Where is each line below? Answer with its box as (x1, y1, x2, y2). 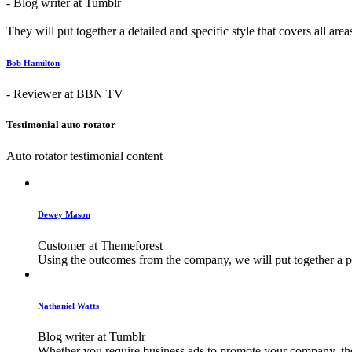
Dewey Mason (38, 209, 90, 219)
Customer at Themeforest (38, 238, 163, 252)
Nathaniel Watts (38, 300, 99, 310)
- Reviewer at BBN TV (6, 87, 123, 101)
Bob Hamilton (6, 58, 60, 68)
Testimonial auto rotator (6, 119, 115, 131)
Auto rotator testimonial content (6, 148, 163, 163)
